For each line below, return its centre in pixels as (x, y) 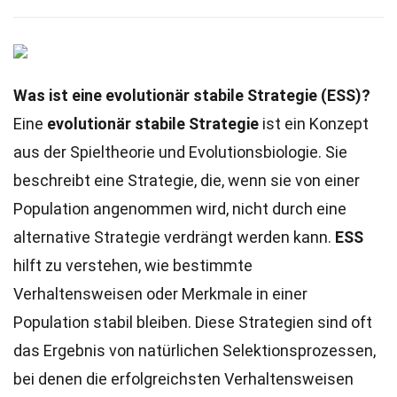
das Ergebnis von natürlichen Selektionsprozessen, (195, 350)
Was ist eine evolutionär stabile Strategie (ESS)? (192, 95)
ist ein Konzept (314, 124)
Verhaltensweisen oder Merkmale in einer (160, 294)
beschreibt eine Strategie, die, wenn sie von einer (187, 180)
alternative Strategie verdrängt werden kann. (174, 237)
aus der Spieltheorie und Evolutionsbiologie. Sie (180, 152)
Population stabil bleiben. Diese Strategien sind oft (193, 322)
